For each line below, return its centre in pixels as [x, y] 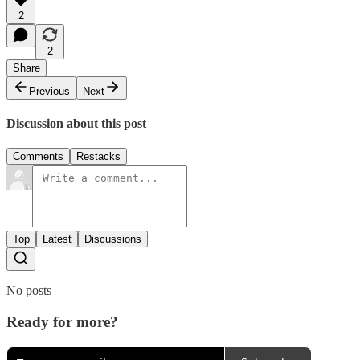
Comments [38, 157]
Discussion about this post [76, 123]
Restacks [98, 157]
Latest [57, 239]
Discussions [113, 239]
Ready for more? [62, 321]
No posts [29, 291]
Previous [49, 91]
